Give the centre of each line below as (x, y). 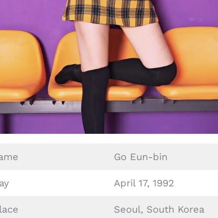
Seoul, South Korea (159, 209)
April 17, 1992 (144, 183)
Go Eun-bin (141, 157)
